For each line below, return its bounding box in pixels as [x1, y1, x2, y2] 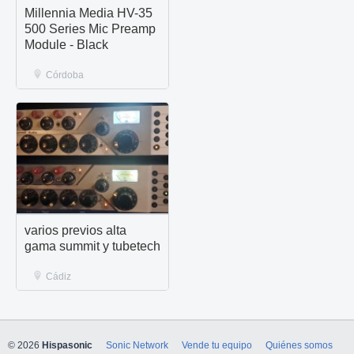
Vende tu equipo [182, 340, 252, 351]
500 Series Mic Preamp [24, 22, 156, 36]
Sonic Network [106, 340, 168, 351]
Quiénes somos [265, 340, 333, 351]
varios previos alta [24, 224, 126, 237]
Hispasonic [42, 340, 92, 351]
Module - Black [24, 38, 108, 51]
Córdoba [46, 70, 84, 81]
